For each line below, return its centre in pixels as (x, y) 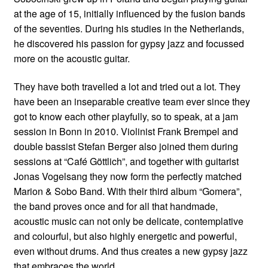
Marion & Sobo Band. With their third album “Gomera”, (127, 191)
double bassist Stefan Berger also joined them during (126, 147)
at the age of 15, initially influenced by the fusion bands (129, 13)
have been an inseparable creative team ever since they (132, 102)
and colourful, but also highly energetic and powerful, (125, 236)
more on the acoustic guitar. (71, 58)
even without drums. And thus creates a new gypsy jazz (130, 251)
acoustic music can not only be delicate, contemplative (128, 221)
